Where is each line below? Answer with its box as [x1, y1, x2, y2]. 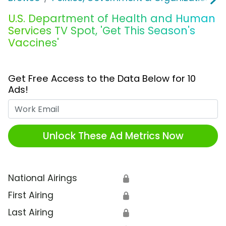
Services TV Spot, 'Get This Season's [8, 23, 195, 38]
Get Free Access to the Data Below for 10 [8, 72, 196, 85]
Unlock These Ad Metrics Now [42, 129, 184, 143]
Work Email [112, 99, 160, 112]
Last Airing [8, 206, 53, 219]
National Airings [8, 172, 77, 185]
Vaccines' [8, 35, 59, 50]
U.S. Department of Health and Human [8, 11, 215, 26]
